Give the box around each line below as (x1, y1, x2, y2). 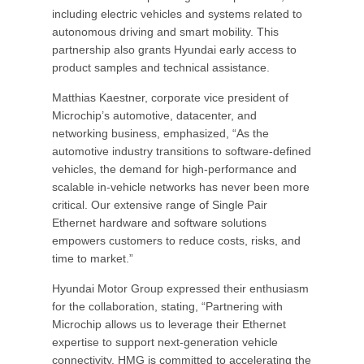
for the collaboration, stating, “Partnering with (52, 300, 283, 313)
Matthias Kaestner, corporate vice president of (52, 91, 288, 104)
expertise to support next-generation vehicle (52, 336, 278, 349)
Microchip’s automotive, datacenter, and (52, 109, 257, 122)
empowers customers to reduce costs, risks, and (52, 234, 301, 247)
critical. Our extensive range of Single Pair (52, 198, 267, 211)
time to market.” (52, 252, 133, 265)
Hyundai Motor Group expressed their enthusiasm (52, 282, 309, 295)
